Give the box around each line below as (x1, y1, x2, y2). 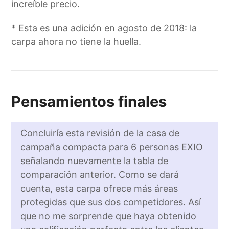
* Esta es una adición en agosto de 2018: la (11, 22, 197, 34)
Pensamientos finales (11, 93, 167, 111)
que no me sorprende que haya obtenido (20, 210, 197, 221)
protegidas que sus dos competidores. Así (20, 196, 201, 208)
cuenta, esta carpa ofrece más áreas (20, 182, 178, 194)
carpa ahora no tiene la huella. (11, 36, 142, 48)
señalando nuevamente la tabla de (20, 155, 169, 166)
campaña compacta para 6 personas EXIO (20, 141, 203, 152)
